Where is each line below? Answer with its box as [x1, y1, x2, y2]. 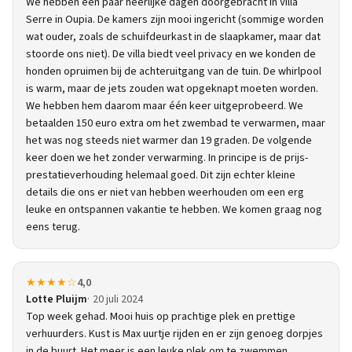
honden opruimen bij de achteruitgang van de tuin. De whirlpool [26, 64, 321, 79]
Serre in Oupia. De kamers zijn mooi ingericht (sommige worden [26, 12, 324, 27]
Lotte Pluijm [26, 291, 87, 307]
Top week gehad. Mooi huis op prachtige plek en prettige [26, 309, 295, 324]
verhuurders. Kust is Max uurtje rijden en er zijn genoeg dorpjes [26, 326, 323, 342]
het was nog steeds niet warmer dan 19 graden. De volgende [26, 133, 312, 148]
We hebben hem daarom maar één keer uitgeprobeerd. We [26, 98, 303, 114]
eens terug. [26, 219, 80, 235]
